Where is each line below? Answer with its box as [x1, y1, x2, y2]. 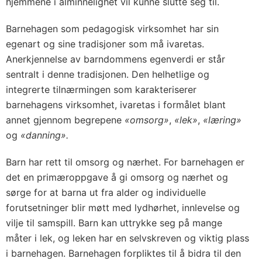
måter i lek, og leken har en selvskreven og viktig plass [6, 232, 249, 244]
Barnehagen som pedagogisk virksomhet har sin [6, 23, 219, 35]
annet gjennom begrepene [6, 114, 125, 126]
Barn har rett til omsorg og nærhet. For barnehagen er [6, 156, 244, 168]
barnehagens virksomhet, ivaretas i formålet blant [6, 99, 226, 111]
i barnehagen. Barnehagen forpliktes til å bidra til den [6, 247, 241, 259]
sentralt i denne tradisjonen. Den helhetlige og [6, 68, 209, 80]
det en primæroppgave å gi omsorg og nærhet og [6, 171, 228, 183]
